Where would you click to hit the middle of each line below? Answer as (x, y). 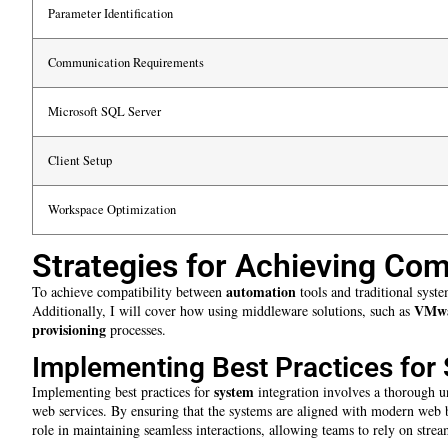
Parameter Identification (110, 14)
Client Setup (80, 161)
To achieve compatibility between (129, 292)
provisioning (69, 330)
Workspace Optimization (112, 210)
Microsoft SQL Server (104, 112)
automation (261, 292)
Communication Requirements (126, 63)
